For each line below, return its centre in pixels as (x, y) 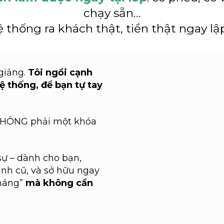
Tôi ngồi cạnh (60, 72)
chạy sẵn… (112, 13)
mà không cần (58, 183)
